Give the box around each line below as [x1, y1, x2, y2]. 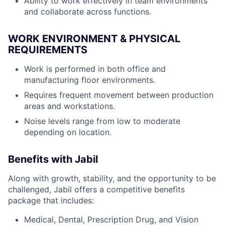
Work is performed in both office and [24, 64, 166, 74]
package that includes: [8, 195, 94, 206]
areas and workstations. [24, 101, 115, 111]
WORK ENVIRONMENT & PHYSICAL [8, 33, 180, 45]
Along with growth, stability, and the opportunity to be [8, 173, 216, 184]
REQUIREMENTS [8, 44, 87, 56]
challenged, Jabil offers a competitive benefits [8, 184, 185, 195]
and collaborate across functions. [24, 7, 151, 17]
